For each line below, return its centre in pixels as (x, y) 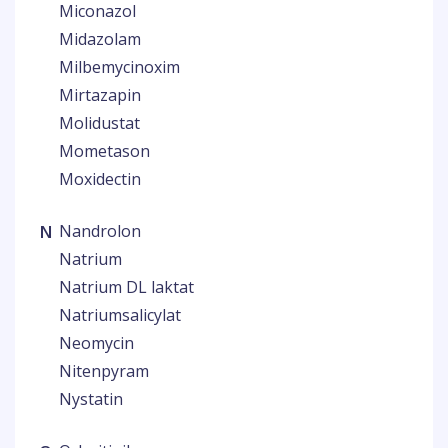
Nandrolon (100, 231)
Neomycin (96, 343)
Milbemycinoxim (119, 67)
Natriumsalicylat (120, 315)
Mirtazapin (100, 95)
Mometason (104, 151)
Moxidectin (100, 179)
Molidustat (99, 123)
